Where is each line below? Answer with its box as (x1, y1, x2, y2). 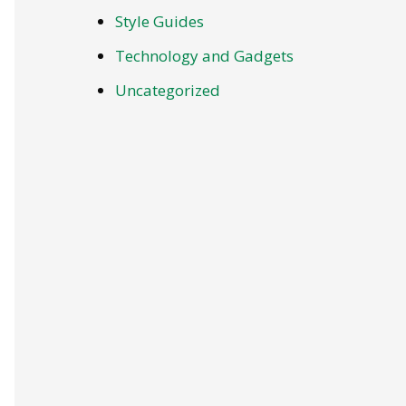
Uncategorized (115, 80, 220, 101)
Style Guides (115, 10, 204, 32)
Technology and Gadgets (115, 45, 294, 66)
